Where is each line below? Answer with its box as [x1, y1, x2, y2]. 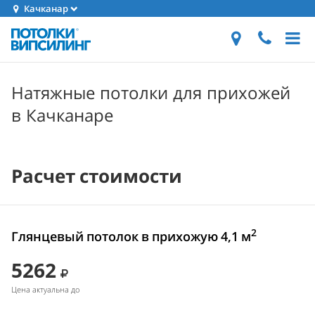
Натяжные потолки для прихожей [11, 81, 290, 104]
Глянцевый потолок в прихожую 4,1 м [11, 228, 251, 245]
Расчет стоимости [11, 163, 182, 188]
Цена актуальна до [11, 284, 79, 295]
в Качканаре [11, 103, 113, 127]
